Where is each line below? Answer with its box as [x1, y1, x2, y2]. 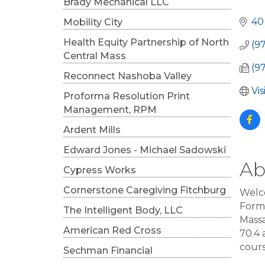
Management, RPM [63, 104, 157, 115]
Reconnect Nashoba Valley [63, 70, 192, 82]
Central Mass [63, 50, 126, 62]
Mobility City [63, 17, 122, 28]
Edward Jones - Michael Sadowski [63, 144, 226, 156]
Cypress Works [63, 164, 136, 176]
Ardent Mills [63, 124, 121, 135]
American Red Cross [63, 225, 161, 236]
